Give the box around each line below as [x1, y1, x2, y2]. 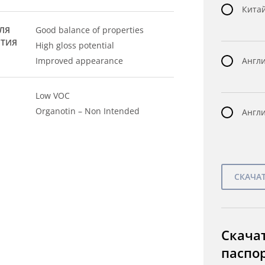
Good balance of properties [35, 24, 144, 35]
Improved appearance [35, 55, 124, 66]
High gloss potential [35, 40, 115, 51]
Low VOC [35, 90, 70, 101]
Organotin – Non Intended [35, 105, 140, 117]
